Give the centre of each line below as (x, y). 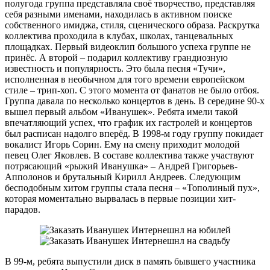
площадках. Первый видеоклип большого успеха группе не (128, 47)
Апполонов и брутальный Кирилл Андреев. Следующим (123, 177)
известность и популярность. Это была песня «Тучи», (115, 69)
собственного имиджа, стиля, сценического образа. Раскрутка (132, 25)
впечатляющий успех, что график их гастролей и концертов (129, 123)
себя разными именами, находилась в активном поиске (118, 14)
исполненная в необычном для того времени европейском (125, 80)
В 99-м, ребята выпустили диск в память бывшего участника (130, 262)
